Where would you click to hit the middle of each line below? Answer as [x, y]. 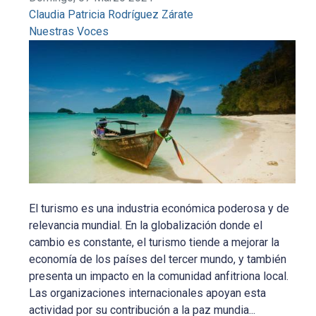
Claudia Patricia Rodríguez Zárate [111, 15]
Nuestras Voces [69, 32]
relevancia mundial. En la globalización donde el [146, 225]
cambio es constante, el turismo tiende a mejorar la [154, 242]
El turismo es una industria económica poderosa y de [159, 208]
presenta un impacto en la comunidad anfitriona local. [159, 276]
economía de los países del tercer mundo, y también [158, 259]
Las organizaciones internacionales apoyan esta [148, 293]
